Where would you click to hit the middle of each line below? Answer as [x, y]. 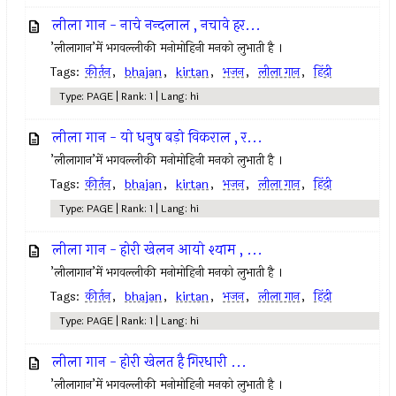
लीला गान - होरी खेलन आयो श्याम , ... [158, 250]
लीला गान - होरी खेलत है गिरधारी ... [150, 362]
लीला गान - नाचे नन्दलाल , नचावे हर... [157, 25]
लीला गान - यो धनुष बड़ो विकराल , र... [158, 137]
